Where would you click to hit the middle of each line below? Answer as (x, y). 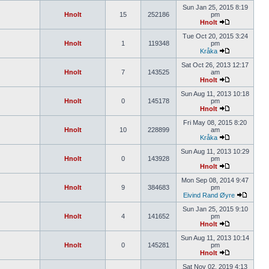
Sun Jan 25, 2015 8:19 (215, 7)
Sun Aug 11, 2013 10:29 (215, 151)
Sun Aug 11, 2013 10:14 (215, 238)
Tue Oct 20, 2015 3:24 (215, 36)
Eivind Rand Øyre (209, 195)
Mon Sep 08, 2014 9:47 (215, 180)
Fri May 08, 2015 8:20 (215, 122)
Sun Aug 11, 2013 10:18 (215, 94)
